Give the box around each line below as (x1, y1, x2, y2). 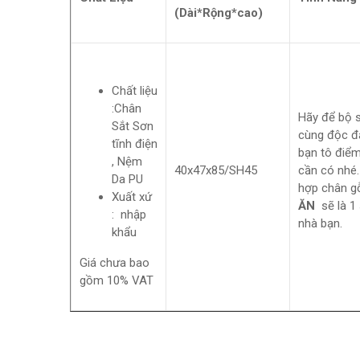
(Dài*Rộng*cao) (174, 6, 263, 20)
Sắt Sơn (112, 119, 153, 133)
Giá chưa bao (80, 256, 149, 270)
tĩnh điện (112, 137, 157, 151)
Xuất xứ (112, 190, 152, 204)
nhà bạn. (298, 216, 342, 231)
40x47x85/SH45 (174, 163, 257, 178)
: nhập (112, 207, 146, 222)
